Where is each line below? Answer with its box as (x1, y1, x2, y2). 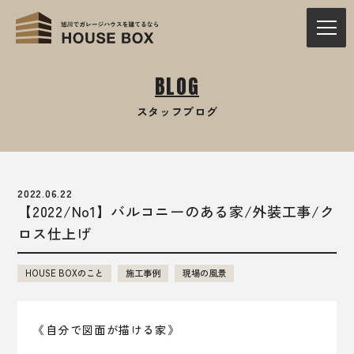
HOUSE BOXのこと (25, 266, 104, 279)
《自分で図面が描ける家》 (33, 322, 180, 337)
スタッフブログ (136, 104, 218, 119)
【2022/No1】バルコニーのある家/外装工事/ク (17, 201, 335, 221)
